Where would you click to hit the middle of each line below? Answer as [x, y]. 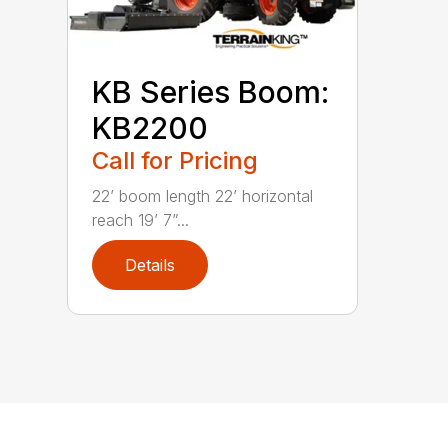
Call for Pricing [175, 161]
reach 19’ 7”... [141, 220]
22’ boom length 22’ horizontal [203, 196]
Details [150, 265]
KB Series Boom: [211, 92]
